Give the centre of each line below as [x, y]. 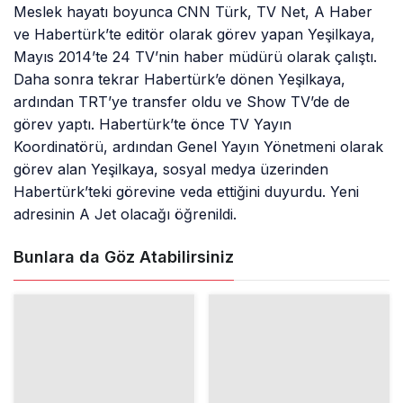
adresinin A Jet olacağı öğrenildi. [125, 215]
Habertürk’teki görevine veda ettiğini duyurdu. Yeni [187, 192]
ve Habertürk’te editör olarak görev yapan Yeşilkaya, [195, 35]
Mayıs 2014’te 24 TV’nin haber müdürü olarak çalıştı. [196, 57]
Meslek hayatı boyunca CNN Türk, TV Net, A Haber [193, 12]
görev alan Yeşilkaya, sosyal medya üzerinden [171, 170]
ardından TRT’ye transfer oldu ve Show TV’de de [182, 102]
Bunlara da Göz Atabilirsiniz [124, 257]
